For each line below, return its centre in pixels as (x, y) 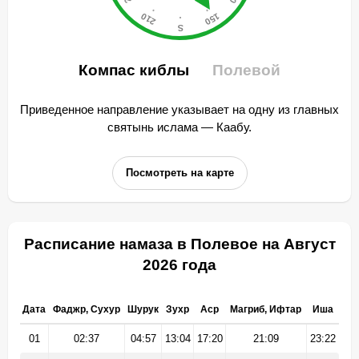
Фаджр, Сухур (86, 309)
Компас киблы (136, 70)
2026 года (179, 265)
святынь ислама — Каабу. (179, 127)
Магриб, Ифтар (266, 309)
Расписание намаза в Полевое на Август (179, 244)
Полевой (246, 70)
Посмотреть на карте (179, 173)
